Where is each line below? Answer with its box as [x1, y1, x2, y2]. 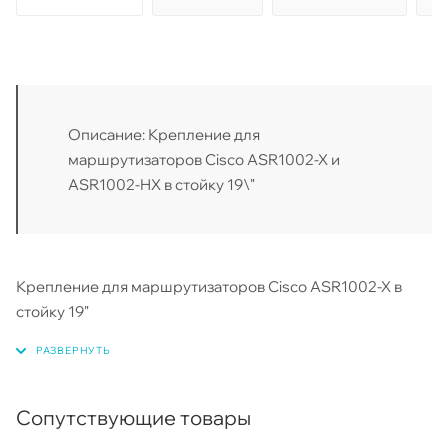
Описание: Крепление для [68, 125, 260, 145]
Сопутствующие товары [16, 405, 251, 431]
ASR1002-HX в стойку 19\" [68, 175, 255, 195]
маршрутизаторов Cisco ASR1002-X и [68, 150, 340, 170]
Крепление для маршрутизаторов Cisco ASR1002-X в [16, 277, 402, 297]
